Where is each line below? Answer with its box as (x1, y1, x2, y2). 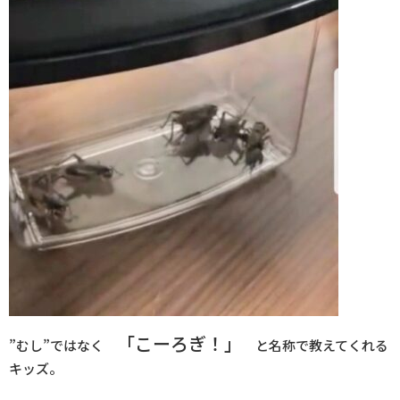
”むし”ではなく (9, 336, 117, 355)
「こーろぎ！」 (117, 330, 242, 357)
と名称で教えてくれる (242, 336, 388, 355)
